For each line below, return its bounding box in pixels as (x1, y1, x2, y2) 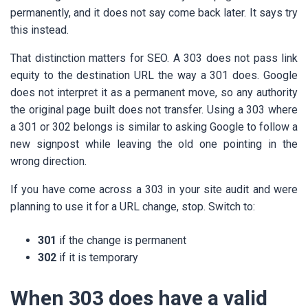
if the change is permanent (56, 234, 186, 247)
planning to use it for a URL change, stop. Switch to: (10, 200, 255, 214)
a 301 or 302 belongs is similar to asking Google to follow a (10, 120, 298, 134)
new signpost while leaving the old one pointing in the (10, 137, 298, 151)
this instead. (10, 23, 69, 37)
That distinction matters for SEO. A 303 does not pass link (10, 52, 298, 65)
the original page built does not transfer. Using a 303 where (10, 103, 298, 117)
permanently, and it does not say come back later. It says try (10, 6, 298, 20)
